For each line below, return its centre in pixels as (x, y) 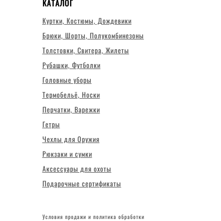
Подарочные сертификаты (82, 183)
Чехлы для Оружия (71, 139)
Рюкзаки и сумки (67, 154)
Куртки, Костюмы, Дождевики (87, 20)
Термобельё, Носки (71, 94)
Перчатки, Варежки (71, 109)
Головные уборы (67, 80)
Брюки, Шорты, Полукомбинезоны (93, 35)
